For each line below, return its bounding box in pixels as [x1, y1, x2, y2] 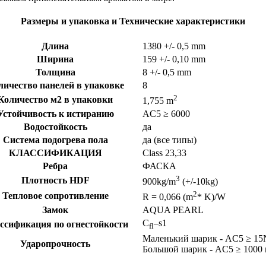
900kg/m [142, 176, 176, 187]
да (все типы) [142, 135, 197, 145]
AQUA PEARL [142, 205, 204, 216]
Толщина [35, 67, 75, 78]
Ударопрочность [20, 239, 90, 249]
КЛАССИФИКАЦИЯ [8, 148, 102, 159]
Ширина [37, 54, 74, 65]
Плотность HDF [21, 175, 90, 186]
